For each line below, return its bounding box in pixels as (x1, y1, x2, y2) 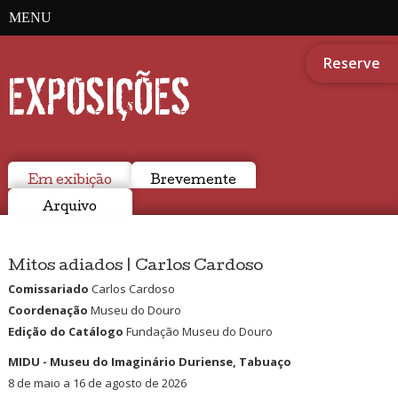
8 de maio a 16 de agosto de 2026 (7, 374, 187, 391)
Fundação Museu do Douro (123, 322, 273, 339)
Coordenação (7, 301, 88, 318)
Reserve (323, 53, 380, 73)
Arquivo (43, 202, 98, 214)
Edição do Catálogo (7, 322, 123, 339)
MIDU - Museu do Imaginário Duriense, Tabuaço (7, 353, 291, 370)
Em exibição (28, 175, 113, 187)
